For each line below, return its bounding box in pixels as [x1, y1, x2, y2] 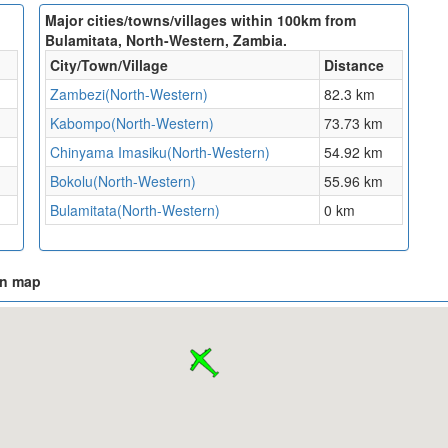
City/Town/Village [50, 55, 168, 76]
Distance [324, 55, 384, 76]
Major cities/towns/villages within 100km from [45, 10, 356, 31]
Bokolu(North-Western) [50, 171, 196, 192]
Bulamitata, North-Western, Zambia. [45, 30, 287, 51]
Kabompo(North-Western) [50, 113, 214, 134]
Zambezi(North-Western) [50, 84, 208, 105]
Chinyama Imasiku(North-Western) [50, 142, 270, 163]
